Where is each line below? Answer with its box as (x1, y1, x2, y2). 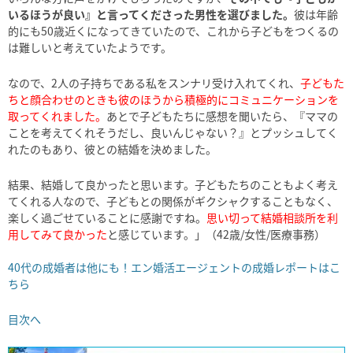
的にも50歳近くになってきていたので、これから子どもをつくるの (8, 23, 339, 39)
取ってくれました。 (8, 108, 106, 124)
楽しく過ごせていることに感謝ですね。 (8, 210, 206, 226)
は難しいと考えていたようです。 (8, 39, 172, 56)
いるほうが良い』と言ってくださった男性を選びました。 (8, 6, 294, 23)
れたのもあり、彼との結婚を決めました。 (8, 141, 217, 158)
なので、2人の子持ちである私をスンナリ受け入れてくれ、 (8, 75, 300, 91)
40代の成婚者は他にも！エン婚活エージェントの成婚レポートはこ (8, 259, 340, 276)
